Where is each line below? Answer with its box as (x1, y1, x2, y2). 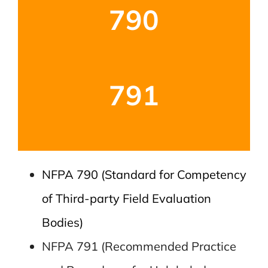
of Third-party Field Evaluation (41, 190, 211, 206)
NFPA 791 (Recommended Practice (41, 238, 236, 254)
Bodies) (41, 214, 83, 230)
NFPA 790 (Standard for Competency (41, 166, 246, 182)
